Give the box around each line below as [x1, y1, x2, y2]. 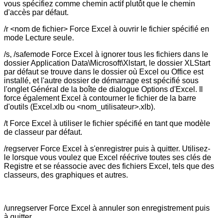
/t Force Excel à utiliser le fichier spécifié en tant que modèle [4, 119, 210, 127]
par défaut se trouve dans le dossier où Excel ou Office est [4, 67, 203, 76]
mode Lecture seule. [4, 33, 74, 42]
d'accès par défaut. [4, 8, 69, 17]
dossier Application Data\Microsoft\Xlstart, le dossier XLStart [4, 58, 210, 67]
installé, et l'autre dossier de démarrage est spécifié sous [4, 76, 199, 85]
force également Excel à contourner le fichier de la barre [4, 93, 196, 102]
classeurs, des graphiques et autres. [4, 170, 128, 179]
